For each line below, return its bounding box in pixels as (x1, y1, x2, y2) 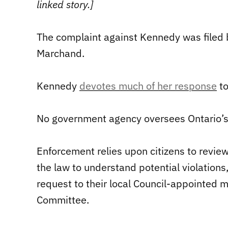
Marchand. (37, 46, 84, 61)
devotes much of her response (79, 79, 217, 93)
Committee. (37, 193, 89, 207)
